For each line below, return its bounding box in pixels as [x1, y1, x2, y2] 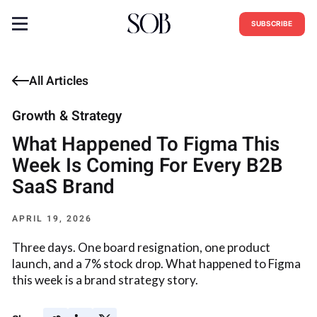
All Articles [29, 71, 89, 90]
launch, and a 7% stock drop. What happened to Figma [12, 255, 301, 271]
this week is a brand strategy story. [12, 272, 199, 287]
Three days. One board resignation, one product [12, 239, 271, 255]
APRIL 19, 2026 [12, 212, 93, 226]
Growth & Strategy [12, 106, 122, 127]
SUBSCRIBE [251, 18, 293, 28]
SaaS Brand [12, 173, 115, 202]
